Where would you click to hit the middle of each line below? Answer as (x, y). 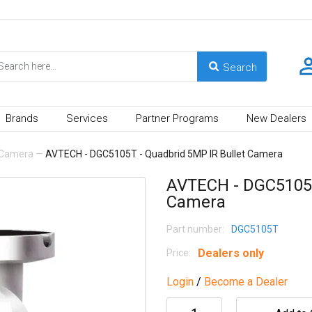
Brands (22, 118)
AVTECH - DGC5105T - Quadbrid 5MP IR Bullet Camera (164, 154)
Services (87, 118)
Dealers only (231, 253)
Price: (179, 252)
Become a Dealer (246, 281)
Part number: (195, 229)
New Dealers (276, 118)
